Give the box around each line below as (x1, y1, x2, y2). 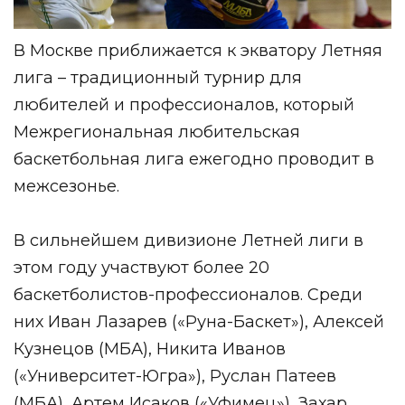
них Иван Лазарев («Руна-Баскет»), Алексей (14, 311, 384, 332)
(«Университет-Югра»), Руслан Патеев (14, 365, 336, 386)
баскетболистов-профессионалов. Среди (14, 284, 363, 305)
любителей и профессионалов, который (14, 94, 354, 115)
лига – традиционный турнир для (14, 67, 302, 88)
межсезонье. (14, 175, 119, 196)
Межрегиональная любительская (14, 121, 300, 142)
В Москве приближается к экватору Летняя (14, 40, 382, 61)
